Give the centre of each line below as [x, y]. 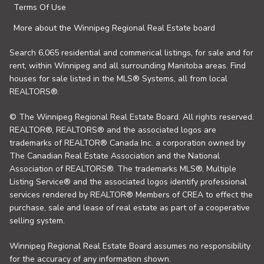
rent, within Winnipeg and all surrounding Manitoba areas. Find [128, 66]
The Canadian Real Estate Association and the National [115, 156]
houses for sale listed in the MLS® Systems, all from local [118, 79]
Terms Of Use [40, 8]
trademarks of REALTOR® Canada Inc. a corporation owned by [127, 143]
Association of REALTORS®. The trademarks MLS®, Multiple [123, 169]
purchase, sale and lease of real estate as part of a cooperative [130, 208]
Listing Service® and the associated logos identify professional [128, 182]
